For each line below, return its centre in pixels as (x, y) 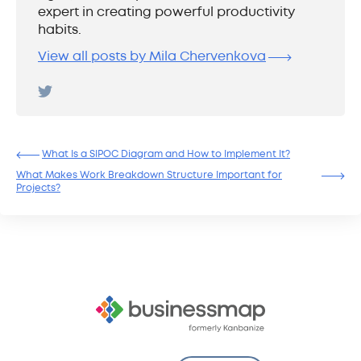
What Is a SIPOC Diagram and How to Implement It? (166, 155)
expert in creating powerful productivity (166, 13)
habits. (60, 31)
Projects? (38, 189)
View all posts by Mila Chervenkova (152, 57)
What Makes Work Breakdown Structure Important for (149, 176)
